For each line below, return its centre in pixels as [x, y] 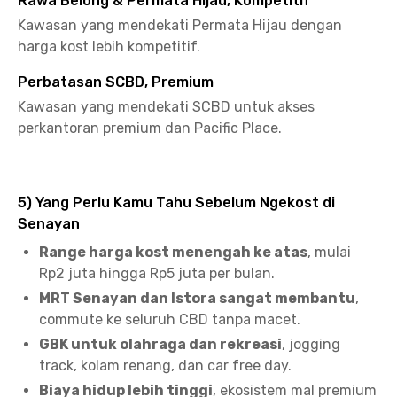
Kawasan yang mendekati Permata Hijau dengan [180, 25]
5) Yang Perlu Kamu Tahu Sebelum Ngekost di [176, 202]
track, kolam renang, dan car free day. [165, 366]
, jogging [311, 344]
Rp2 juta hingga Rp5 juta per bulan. [157, 273]
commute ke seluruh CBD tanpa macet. [170, 319]
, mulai [329, 252]
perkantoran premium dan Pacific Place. [150, 128]
